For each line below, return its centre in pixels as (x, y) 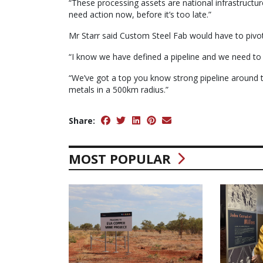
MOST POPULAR (122, 158)
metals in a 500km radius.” (119, 89)
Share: (82, 120)
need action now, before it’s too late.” (140, 14)
